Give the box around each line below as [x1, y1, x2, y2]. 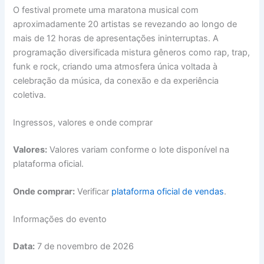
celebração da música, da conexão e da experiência [13, 75, 219, 86]
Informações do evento [13, 214, 107, 225]
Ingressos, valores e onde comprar [13, 117, 153, 128]
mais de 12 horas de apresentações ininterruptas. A [13, 32, 219, 44]
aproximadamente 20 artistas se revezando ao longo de [13, 18, 237, 29]
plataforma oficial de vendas [111, 186, 225, 197]
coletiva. [13, 89, 47, 100]
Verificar [75, 186, 112, 197]
